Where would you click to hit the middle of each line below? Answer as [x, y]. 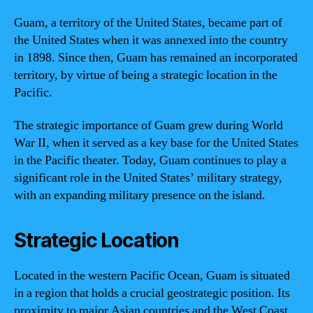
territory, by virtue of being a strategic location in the [146, 75]
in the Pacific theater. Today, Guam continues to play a [150, 160]
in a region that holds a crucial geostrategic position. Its [152, 293]
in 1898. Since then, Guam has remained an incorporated [156, 57]
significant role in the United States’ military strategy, [148, 178]
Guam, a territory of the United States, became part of [148, 22]
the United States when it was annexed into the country [151, 40]
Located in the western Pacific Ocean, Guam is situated [152, 276]
